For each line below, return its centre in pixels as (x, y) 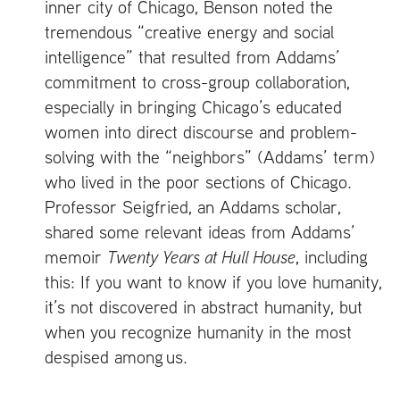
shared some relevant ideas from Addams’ (200, 231)
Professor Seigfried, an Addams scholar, (193, 206)
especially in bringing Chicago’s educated (193, 106)
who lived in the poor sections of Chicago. (198, 181)
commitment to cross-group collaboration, (197, 81)
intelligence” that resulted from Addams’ (192, 56)
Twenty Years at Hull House (201, 256)
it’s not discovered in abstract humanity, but (204, 306)
